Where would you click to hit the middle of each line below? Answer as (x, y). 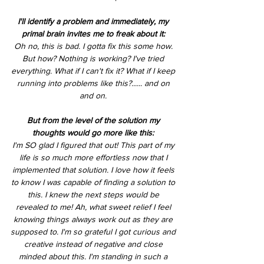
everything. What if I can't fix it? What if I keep (94, 71)
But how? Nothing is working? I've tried (94, 58)
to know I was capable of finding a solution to (94, 182)
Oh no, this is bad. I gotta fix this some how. (94, 46)
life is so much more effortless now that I (94, 157)
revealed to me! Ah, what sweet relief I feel (94, 207)
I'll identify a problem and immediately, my (94, 21)
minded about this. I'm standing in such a (94, 256)
